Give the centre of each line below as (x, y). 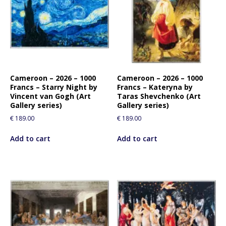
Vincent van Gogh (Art (50, 96)
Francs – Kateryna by (155, 87)
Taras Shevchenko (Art (159, 96)
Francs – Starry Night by (54, 87)
